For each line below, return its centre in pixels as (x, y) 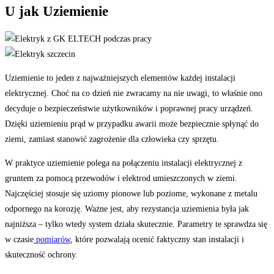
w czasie (19, 239)
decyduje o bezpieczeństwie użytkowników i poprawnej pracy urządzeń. (129, 108)
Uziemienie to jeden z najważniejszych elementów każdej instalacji (120, 78)
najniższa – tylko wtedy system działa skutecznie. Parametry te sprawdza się (136, 224)
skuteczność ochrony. (41, 254)
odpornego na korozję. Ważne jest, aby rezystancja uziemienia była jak (127, 209)
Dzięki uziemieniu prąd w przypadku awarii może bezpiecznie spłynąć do (132, 124)
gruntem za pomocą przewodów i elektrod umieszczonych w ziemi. (121, 178)
